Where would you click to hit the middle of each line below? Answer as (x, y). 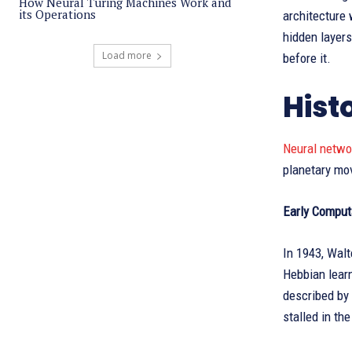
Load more (126, 55)
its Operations (57, 14)
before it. (307, 58)
